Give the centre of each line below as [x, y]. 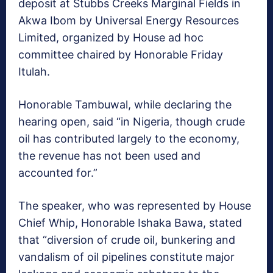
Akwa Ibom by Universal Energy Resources [129, 21]
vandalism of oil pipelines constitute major [126, 257]
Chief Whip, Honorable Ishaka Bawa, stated [130, 223]
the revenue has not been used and [109, 156]
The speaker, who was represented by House [135, 206]
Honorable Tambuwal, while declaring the [125, 105]
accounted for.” [58, 173]
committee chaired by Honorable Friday [121, 55]
